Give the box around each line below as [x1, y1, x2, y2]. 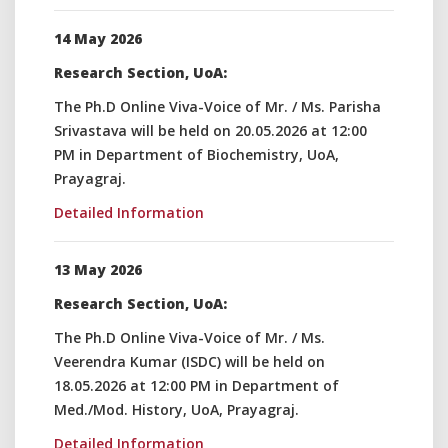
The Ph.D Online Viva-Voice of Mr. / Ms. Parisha [54, 97, 381, 116]
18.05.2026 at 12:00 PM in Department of [54, 376, 339, 395]
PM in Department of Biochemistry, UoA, [54, 145, 339, 164]
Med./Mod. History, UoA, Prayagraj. [54, 400, 299, 419]
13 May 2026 [54, 260, 142, 279]
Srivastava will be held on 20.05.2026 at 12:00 [54, 121, 367, 140]
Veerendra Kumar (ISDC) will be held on [54, 352, 325, 371]
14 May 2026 [54, 29, 142, 48]
